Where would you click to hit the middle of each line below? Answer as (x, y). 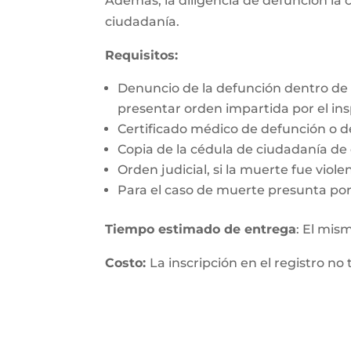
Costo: (128, 263)
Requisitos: (142, 55)
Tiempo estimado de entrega (201, 229)
